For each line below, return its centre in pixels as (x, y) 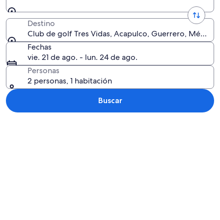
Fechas (40, 47)
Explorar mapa (31, 123)
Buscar (110, 100)
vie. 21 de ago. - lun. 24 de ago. (82, 57)
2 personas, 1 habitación (70, 81)
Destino (41, 23)
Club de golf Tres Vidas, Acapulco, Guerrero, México (121, 34)
